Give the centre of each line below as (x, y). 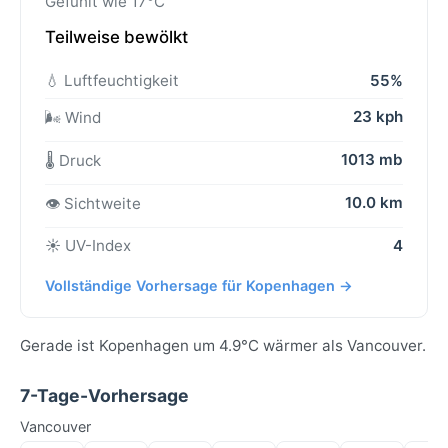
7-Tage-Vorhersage (104, 396)
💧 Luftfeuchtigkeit (112, 81)
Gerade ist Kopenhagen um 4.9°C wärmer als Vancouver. (223, 346)
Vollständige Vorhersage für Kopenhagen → (199, 286)
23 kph (378, 117)
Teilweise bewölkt (116, 37)
